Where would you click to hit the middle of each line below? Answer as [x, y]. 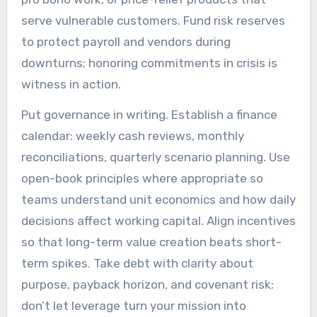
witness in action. [71, 84]
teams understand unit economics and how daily [158, 199]
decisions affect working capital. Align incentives [158, 220]
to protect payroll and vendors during [126, 41]
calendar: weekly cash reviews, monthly [132, 136]
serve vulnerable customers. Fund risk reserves [153, 20]
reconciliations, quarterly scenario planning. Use [155, 157]
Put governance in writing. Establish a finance [149, 114]
